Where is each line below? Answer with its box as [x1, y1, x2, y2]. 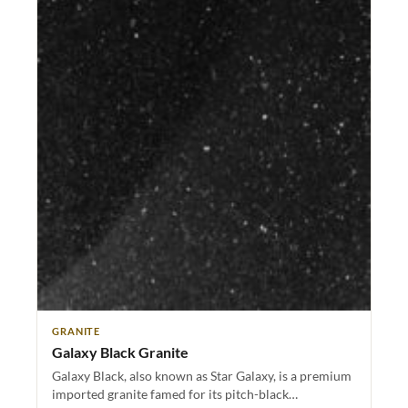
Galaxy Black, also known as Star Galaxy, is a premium [52, 368, 352, 384]
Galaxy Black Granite [52, 343, 189, 362]
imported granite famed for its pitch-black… [52, 386, 298, 403]
